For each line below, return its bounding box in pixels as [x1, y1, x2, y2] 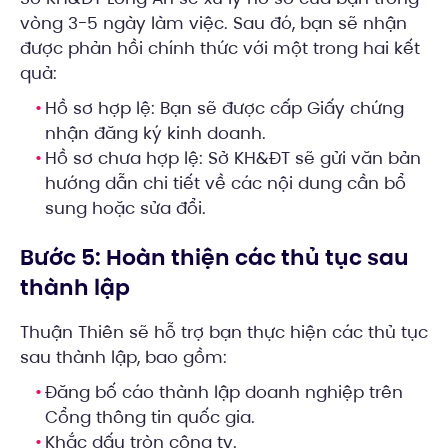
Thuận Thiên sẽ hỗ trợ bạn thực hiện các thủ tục [20, 320, 428, 345]
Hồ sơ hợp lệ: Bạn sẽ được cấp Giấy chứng [45, 96, 404, 121]
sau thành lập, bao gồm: [20, 345, 227, 370]
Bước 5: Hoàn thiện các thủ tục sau [20, 242, 409, 274]
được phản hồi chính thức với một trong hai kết [20, 36, 420, 61]
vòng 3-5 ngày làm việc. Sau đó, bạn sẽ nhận [20, 11, 407, 36]
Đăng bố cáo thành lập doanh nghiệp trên [45, 380, 403, 405]
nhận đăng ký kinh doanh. [45, 121, 266, 146]
